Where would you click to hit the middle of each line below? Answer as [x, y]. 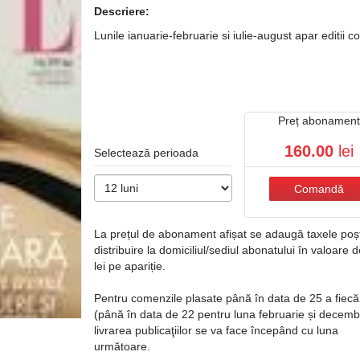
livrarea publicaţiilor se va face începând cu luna [217, 330]
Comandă [319, 189]
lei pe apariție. [130, 266]
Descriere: [122, 11]
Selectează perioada [147, 153]
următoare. [123, 346]
